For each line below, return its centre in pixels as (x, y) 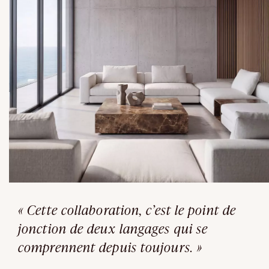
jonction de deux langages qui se (113, 229)
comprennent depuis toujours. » (110, 247)
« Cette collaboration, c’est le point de (127, 210)
